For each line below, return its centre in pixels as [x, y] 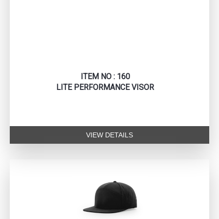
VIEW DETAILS [109, 135]
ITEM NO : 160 [105, 77]
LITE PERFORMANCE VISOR [105, 88]
